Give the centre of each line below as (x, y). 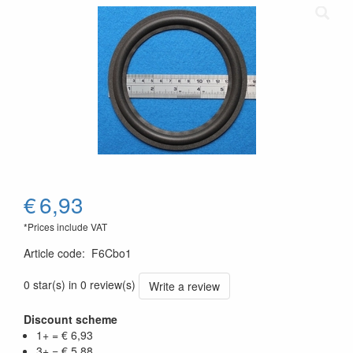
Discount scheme (71, 319)
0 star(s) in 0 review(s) (80, 284)
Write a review (184, 286)
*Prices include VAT (65, 227)
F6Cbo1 (111, 253)
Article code (53, 253)
